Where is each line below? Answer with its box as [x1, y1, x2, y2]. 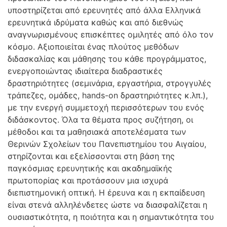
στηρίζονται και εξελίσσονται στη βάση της [8, 151, 175, 161]
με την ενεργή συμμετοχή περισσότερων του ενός [8, 102, 204, 112]
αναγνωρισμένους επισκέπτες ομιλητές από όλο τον [8, 29, 213, 40]
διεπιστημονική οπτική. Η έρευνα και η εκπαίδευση [8, 187, 205, 198]
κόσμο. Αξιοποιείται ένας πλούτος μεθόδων [8, 42, 179, 52]
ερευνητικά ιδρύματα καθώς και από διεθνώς [8, 17, 183, 27]
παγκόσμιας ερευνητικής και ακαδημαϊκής [8, 163, 172, 173]
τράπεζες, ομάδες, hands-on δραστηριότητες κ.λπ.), [8, 90, 208, 100]
